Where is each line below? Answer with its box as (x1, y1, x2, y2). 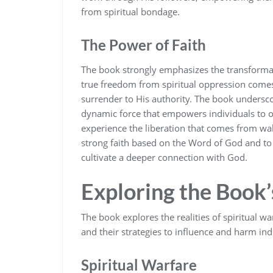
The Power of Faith (81, 36, 206, 54)
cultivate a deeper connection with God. (81, 151, 247, 163)
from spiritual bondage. (81, 5, 180, 18)
